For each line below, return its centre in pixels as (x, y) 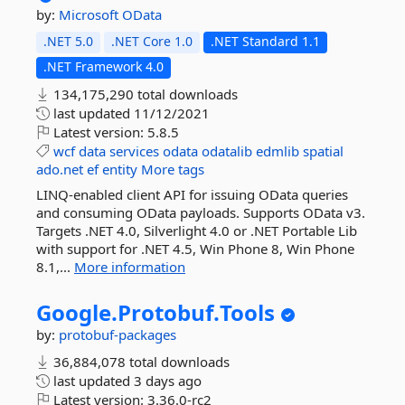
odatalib (227, 151)
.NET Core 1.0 (152, 41)
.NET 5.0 (68, 41)
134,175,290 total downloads (144, 94)
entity (120, 169)
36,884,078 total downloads (140, 362)
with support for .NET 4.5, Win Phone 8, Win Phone (195, 249)
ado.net (60, 169)
